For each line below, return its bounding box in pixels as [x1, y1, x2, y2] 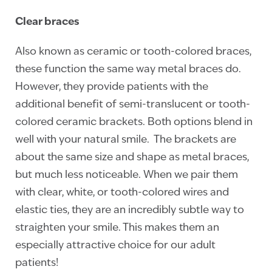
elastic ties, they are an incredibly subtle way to [15, 205, 244, 216]
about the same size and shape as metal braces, [15, 152, 249, 163]
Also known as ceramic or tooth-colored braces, [15, 46, 251, 57]
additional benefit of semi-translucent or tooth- [15, 99, 250, 110]
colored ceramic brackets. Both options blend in [15, 117, 253, 127]
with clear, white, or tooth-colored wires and [15, 187, 229, 198]
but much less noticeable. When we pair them [15, 169, 238, 180]
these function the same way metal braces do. [15, 64, 241, 75]
